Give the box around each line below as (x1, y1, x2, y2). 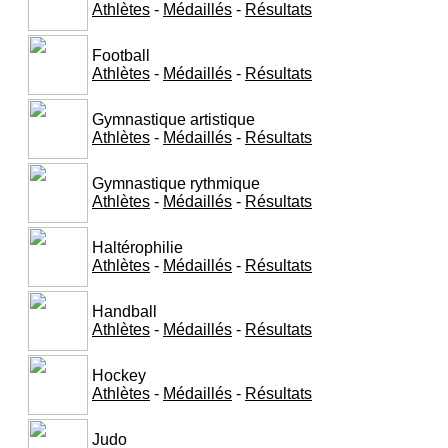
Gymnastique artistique (92, 110, 255, 128)
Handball (92, 302, 157, 320)
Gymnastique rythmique (92, 174, 260, 192)
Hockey (92, 366, 146, 384)
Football (92, 46, 150, 64)
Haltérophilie (92, 238, 183, 256)
